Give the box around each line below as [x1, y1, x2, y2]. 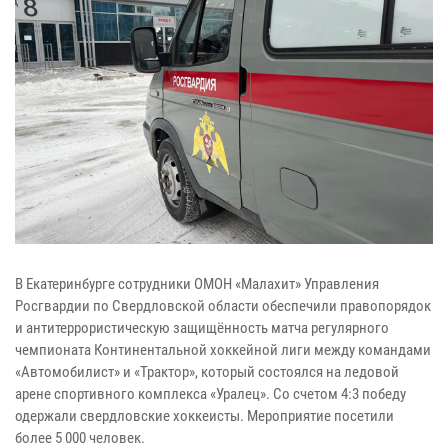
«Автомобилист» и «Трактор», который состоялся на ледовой [15, 363, 399, 382]
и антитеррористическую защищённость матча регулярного [15, 319, 389, 338]
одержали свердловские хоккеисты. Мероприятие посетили [15, 407, 394, 426]
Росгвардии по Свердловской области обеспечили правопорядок [15, 297, 431, 316]
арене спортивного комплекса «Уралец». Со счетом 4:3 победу [15, 385, 406, 404]
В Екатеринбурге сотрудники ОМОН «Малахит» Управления [15, 275, 379, 294]
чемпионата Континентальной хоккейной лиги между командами [15, 341, 431, 360]
